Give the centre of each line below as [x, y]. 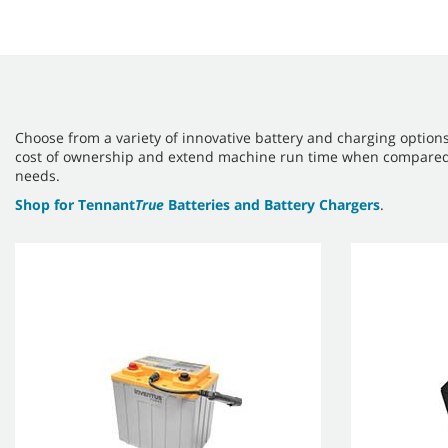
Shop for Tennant [75, 204]
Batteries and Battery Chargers [272, 204]
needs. [39, 175]
